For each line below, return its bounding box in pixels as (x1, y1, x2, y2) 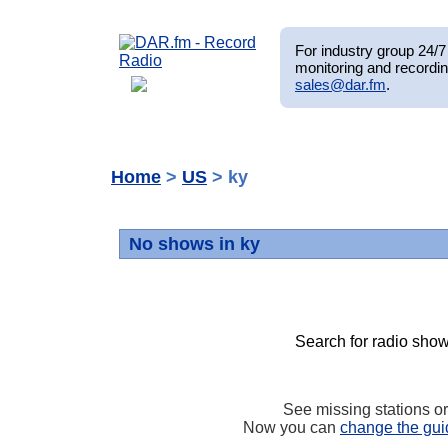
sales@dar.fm (295, 75, 386, 93)
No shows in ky (128, 234, 260, 255)
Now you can (243, 418, 340, 436)
